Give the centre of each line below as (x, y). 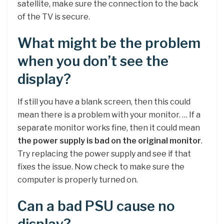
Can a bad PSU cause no (96, 206)
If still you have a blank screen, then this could (104, 101)
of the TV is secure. (54, 16)
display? (44, 79)
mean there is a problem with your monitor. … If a (109, 114)
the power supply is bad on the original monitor (109, 140)
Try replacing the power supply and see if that (104, 153)
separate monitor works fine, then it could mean (109, 127)
